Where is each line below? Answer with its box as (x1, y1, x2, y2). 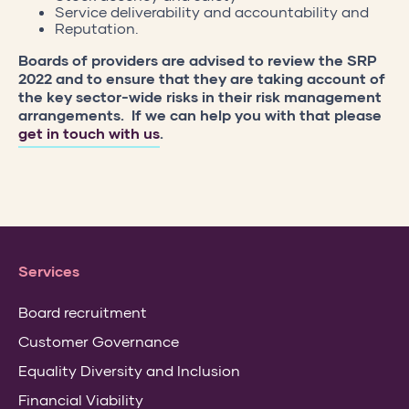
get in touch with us (18, 123, 160, 142)
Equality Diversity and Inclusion (18, 361, 240, 379)
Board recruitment (18, 302, 147, 320)
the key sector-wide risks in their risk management (18, 87, 382, 105)
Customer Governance (18, 331, 179, 350)
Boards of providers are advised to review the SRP (18, 50, 377, 68)
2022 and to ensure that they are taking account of (18, 68, 385, 87)
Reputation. (55, 18, 139, 37)
